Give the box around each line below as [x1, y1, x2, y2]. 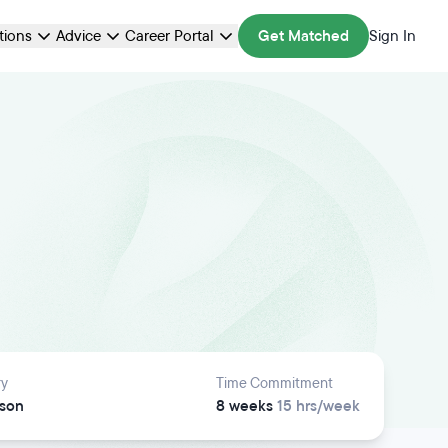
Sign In [369, 26, 416, 46]
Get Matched [258, 26, 349, 46]
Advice [56, 26, 101, 46]
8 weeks [216, 396, 273, 416]
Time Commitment [216, 374, 333, 393]
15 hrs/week [273, 396, 360, 416]
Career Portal [125, 26, 214, 46]
